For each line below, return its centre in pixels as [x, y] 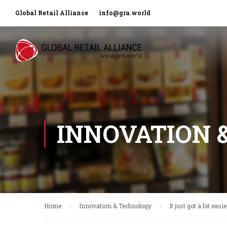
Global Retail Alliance [52, 13]
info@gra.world [125, 13]
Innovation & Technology [115, 206]
